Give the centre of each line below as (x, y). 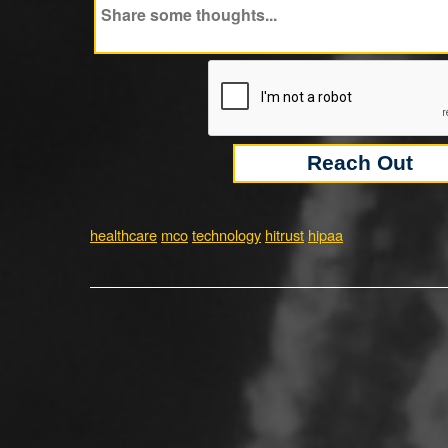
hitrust (284, 234)
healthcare (123, 234)
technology (226, 234)
